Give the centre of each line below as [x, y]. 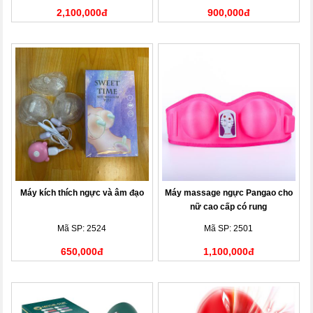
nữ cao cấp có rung [229, 206]
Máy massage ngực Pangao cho [228, 192]
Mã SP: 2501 [229, 228]
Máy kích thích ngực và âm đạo [82, 192]
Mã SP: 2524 [82, 228]
